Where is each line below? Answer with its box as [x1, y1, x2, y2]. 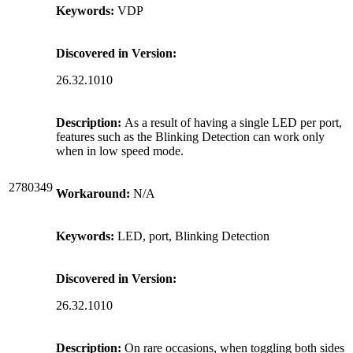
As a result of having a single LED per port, [121, 115, 342, 129]
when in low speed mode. [56, 143, 184, 158]
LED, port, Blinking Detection [114, 229, 269, 243]
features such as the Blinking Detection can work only [56, 129, 325, 143]
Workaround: [56, 186, 130, 200]
